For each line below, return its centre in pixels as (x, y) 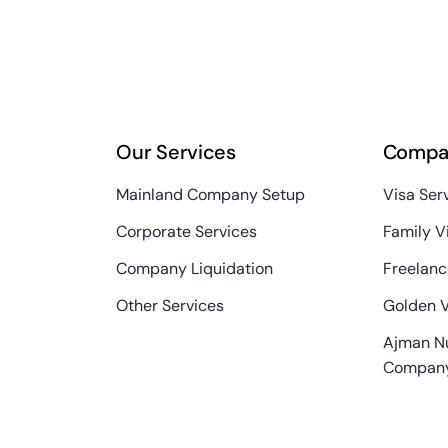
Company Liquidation (195, 268)
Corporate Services (187, 231)
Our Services (176, 151)
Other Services (170, 305)
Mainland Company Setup (211, 194)
